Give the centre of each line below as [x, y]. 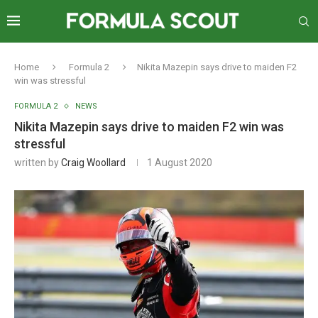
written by [38, 163]
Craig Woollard [93, 163]
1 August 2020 [180, 163]
